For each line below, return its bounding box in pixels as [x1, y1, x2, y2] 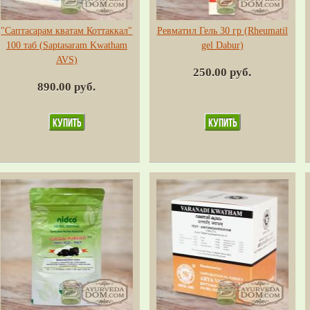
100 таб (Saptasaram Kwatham [6, 40, 127, 51]
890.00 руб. [37, 80, 96, 94]
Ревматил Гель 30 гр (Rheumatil [156, 26, 288, 37]
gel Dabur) [201, 40, 244, 51]
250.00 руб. [193, 66, 252, 80]
